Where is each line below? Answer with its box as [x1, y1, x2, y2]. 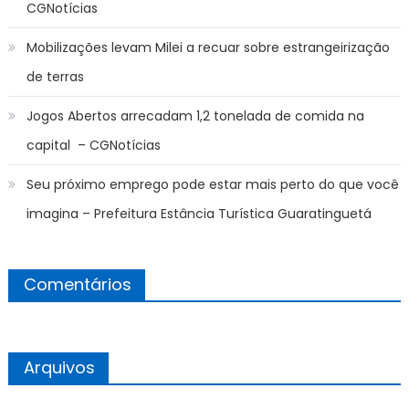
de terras [26, 67, 84, 86]
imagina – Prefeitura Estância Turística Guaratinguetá [26, 204, 372, 223]
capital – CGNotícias [26, 135, 161, 154]
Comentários [23, 272, 131, 296]
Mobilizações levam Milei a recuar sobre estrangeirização [26, 37, 390, 57]
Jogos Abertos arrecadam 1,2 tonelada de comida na [26, 106, 364, 125]
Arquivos [23, 355, 95, 379]
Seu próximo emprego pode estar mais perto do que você [26, 174, 399, 194]
